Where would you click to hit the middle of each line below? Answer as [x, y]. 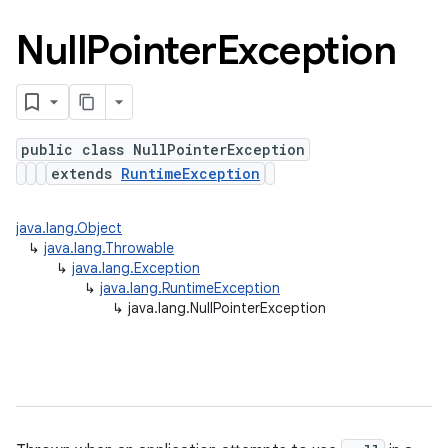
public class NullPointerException [163, 149]
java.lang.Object [69, 228]
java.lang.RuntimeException [190, 288]
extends [86, 173]
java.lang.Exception [136, 268]
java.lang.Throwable [109, 248]
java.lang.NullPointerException [227, 308]
